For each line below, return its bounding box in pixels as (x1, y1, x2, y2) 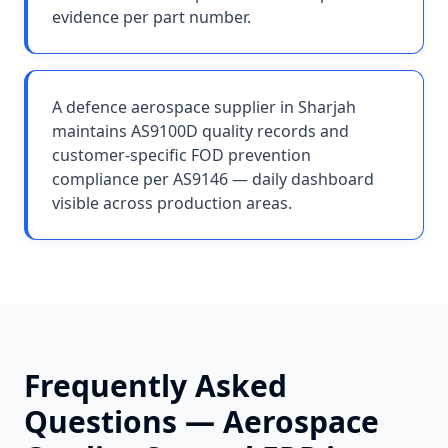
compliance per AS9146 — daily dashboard (52, 168, 374, 190)
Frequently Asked (24, 365, 287, 406)
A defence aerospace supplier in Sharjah (52, 96, 356, 118)
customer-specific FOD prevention (52, 144, 311, 166)
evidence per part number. (52, 6, 251, 28)
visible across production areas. (52, 192, 292, 214)
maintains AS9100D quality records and (52, 120, 349, 142)
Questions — (24, 401, 223, 442)
